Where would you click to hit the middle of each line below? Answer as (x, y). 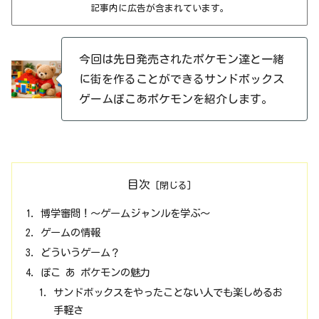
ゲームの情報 (71, 233)
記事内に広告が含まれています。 (159, 8)
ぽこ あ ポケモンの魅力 (96, 273)
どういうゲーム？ (81, 253)
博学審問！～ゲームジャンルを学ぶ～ (126, 213)
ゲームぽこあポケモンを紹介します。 (176, 99)
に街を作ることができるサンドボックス (181, 79)
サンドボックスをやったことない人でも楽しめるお (168, 293)
